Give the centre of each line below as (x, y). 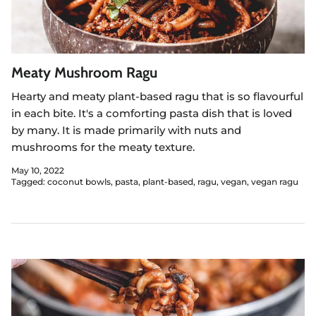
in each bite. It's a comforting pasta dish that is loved (152, 113)
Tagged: (28, 182)
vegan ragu (275, 182)
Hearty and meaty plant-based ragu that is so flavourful (157, 96)
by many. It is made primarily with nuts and (126, 130)
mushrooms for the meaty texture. (103, 147)
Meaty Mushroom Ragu (84, 72)
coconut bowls (79, 182)
